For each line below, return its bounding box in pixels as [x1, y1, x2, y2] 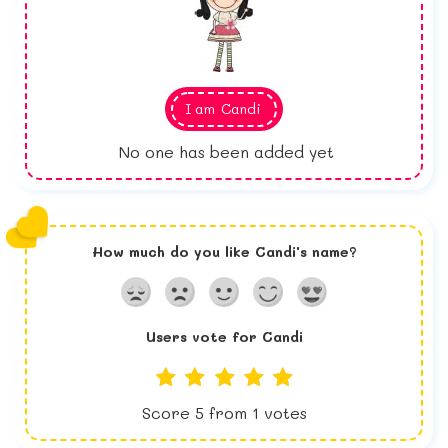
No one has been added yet [119, 141, 334, 163]
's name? [295, 242, 357, 262]
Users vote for [145, 327, 262, 347]
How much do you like [91, 242, 255, 262]
